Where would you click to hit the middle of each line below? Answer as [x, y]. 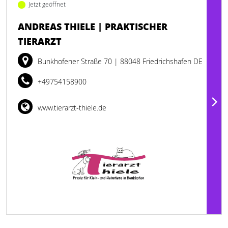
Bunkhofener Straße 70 [76, 61]
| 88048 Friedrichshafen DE [158, 61]
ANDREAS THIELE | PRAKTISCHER [93, 26]
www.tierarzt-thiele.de [71, 108]
